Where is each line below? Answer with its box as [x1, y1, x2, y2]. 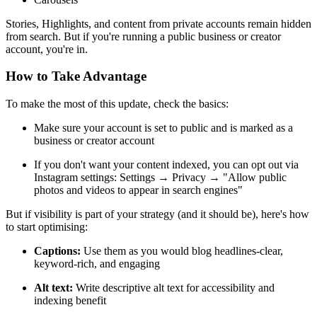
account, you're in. [6, 42, 88, 55]
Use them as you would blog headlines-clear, [81, 245, 283, 258]
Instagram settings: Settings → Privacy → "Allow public [34, 171, 287, 184]
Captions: [34, 245, 81, 258]
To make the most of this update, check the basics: [6, 98, 229, 110]
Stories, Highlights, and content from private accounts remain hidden [6, 17, 311, 30]
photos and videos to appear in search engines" [34, 184, 243, 197]
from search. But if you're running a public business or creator [6, 30, 281, 42]
